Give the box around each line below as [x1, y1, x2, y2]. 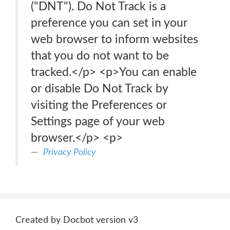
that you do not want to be [31, 50, 169, 62]
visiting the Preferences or [31, 99, 167, 111]
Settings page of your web [31, 116, 165, 127]
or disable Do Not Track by [31, 83, 168, 94]
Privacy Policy [43, 147, 96, 157]
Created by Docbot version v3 [15, 216, 138, 225]
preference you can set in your [31, 17, 187, 29]
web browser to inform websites [31, 33, 198, 45]
